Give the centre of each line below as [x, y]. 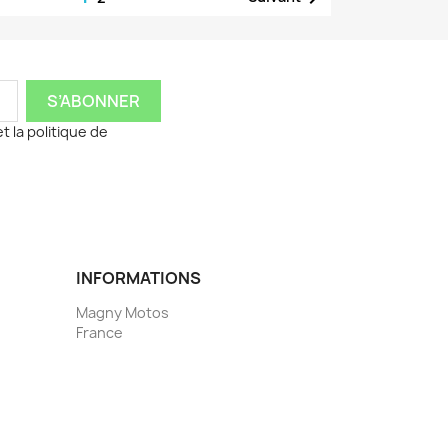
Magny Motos [122, 312]
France [99, 332]
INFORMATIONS [138, 277]
